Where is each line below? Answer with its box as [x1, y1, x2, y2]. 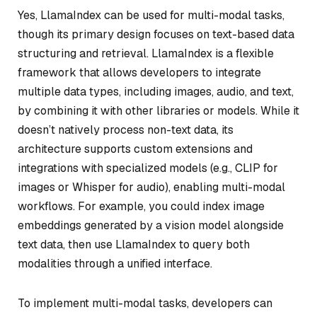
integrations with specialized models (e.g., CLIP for [18, 161, 278, 175]
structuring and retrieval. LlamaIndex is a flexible [18, 46, 274, 61]
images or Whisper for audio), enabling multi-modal [18, 180, 285, 195]
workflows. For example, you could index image [18, 199, 265, 214]
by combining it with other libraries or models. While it [18, 103, 299, 118]
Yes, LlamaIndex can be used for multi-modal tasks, [18, 8, 284, 23]
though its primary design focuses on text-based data [18, 27, 294, 42]
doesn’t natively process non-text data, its [18, 122, 234, 137]
